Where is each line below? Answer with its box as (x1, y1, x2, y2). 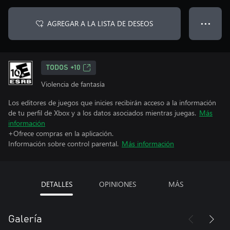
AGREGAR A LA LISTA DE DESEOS (47, 18, 153, 28)
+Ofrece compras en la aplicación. (8, 128, 113, 138)
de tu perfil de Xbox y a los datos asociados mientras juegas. (8, 108, 196, 118)
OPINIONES (99, 179, 136, 189)
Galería (8, 214, 42, 224)
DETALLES (41, 179, 72, 189)
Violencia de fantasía (41, 79, 105, 89)
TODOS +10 (46, 64, 81, 71)
